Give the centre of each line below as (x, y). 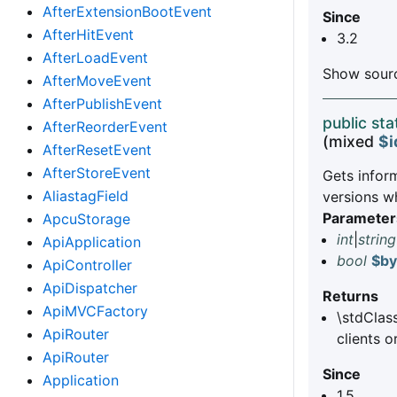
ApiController (87, 265)
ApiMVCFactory (95, 311)
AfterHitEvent (88, 35)
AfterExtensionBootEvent (127, 12)
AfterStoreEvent (97, 173)
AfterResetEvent (97, 150)
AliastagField (86, 196)
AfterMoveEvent (97, 81)
